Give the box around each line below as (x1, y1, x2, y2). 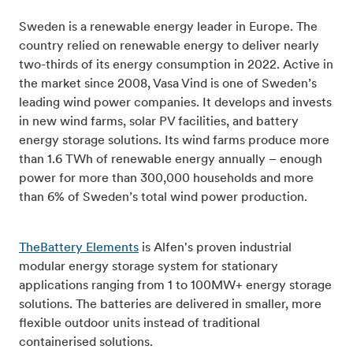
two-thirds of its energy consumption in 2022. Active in (19, 59, 333, 72)
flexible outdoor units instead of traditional (19, 318, 260, 331)
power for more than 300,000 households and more (19, 173, 314, 186)
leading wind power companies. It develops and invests (19, 97, 332, 110)
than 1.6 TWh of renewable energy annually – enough (19, 154, 322, 167)
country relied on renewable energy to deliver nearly (19, 40, 319, 54)
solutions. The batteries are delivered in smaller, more (19, 299, 321, 312)
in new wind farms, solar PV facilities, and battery (19, 116, 299, 129)
